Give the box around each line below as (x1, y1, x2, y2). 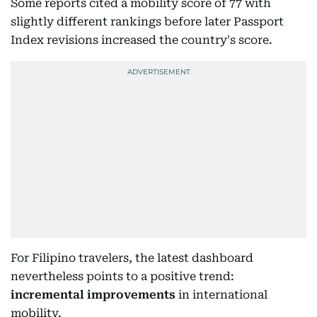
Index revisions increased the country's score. (11, 33, 272, 47)
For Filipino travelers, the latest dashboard (11, 250, 253, 265)
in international (175, 287, 267, 301)
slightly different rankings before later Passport (11, 14, 284, 28)
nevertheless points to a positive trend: (11, 269, 234, 283)
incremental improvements (11, 287, 175, 301)
